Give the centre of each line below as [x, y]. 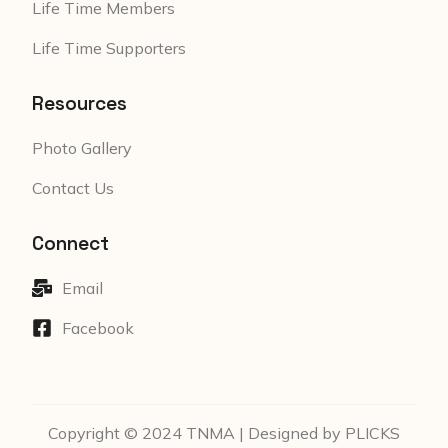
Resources [79, 104]
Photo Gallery [82, 148]
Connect [70, 244]
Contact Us [73, 188]
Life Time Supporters [109, 48]
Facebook [98, 328]
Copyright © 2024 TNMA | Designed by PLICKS [224, 433]
